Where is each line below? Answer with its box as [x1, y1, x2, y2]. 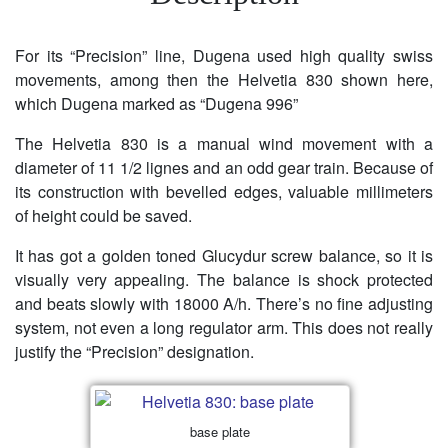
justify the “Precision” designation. [15, 340, 254, 364]
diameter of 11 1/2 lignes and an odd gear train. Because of [15, 156, 433, 180]
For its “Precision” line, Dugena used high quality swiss [15, 44, 433, 68]
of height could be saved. [15, 204, 192, 228]
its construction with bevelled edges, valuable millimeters [15, 180, 433, 204]
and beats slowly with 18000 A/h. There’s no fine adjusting [15, 292, 433, 316]
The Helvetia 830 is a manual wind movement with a [15, 132, 433, 156]
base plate [190, 422, 250, 442]
